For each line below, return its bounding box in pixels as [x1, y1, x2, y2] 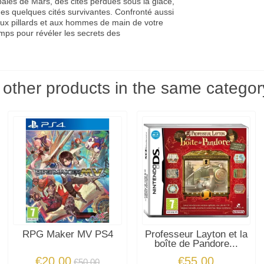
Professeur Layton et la [144, 228, 247, 240]
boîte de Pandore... [154, 237, 238, 249]
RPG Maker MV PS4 [22, 228, 113, 240]
